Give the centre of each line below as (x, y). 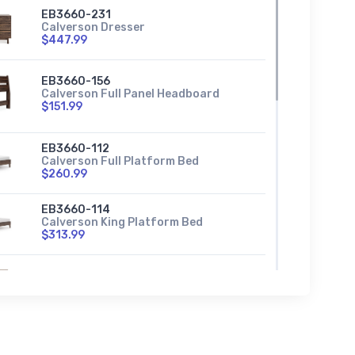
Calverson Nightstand (103, 296)
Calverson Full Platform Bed (120, 162)
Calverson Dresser (93, 28)
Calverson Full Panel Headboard (130, 94)
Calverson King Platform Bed (122, 223)
